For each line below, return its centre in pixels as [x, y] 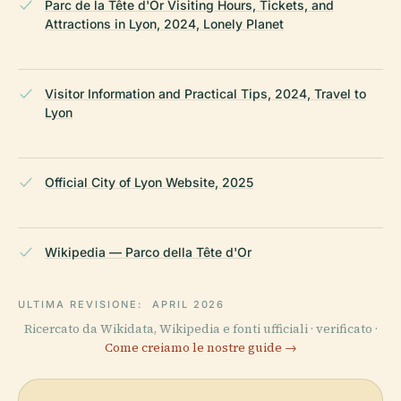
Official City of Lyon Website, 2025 [149, 183]
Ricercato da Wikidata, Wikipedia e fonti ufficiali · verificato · [200, 329]
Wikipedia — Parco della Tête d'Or [148, 252]
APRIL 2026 [188, 305]
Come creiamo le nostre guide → [200, 348]
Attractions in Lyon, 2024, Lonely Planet [164, 24]
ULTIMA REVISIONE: [82, 305]
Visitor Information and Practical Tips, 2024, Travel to [205, 94]
